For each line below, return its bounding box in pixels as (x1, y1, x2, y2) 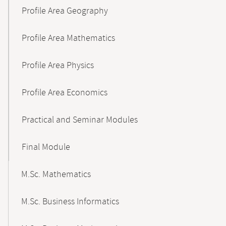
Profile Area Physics (22, 60, 94, 72)
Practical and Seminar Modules (22, 114, 138, 126)
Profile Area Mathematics (22, 32, 115, 44)
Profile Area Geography (22, 5, 108, 17)
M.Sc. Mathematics (21, 168, 91, 181)
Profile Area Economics (22, 87, 107, 99)
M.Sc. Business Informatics (21, 196, 119, 208)
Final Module (22, 141, 70, 153)
